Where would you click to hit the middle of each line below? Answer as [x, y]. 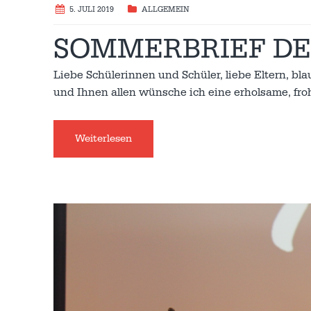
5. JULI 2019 [92, 10]
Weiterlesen [103, 139]
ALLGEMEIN [166, 10]
